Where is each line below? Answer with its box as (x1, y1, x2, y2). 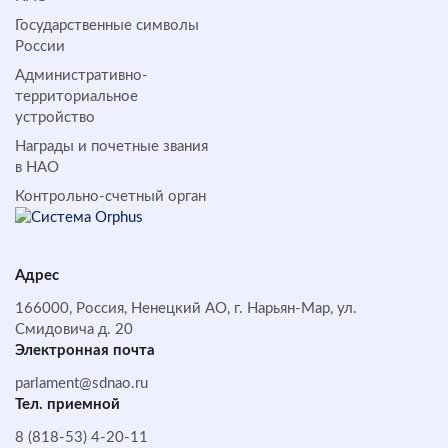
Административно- (15, 68, 148, 83)
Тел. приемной (15, 397, 120, 412)
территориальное (15, 89, 138, 104)
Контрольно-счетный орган (15, 189, 206, 204)
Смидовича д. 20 (15, 322, 133, 337)
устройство (15, 110, 95, 125)
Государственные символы (15, 18, 199, 33)
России (15, 39, 65, 54)
